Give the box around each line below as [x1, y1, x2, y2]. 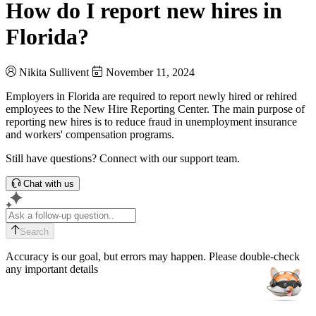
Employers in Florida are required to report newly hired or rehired [6, 90, 297, 102]
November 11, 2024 [106, 66, 195, 78]
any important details [6, 262, 98, 275]
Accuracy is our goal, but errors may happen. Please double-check [6, 250, 300, 262]
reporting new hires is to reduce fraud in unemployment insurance [6, 115, 297, 128]
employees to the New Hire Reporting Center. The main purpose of [6, 102, 305, 115]
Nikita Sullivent [19, 66, 89, 78]
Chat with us [23, 178, 74, 189]
